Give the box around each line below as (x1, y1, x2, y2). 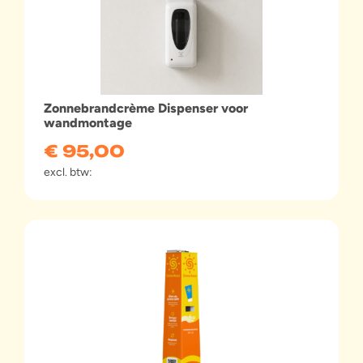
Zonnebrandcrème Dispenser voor (44, 100, 248, 116)
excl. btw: (44, 164, 92, 179)
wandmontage (44, 114, 132, 130)
